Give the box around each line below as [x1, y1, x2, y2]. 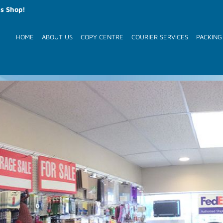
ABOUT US [42, 33, 73, 41]
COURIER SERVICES [131, 33, 188, 41]
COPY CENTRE [81, 33, 123, 41]
